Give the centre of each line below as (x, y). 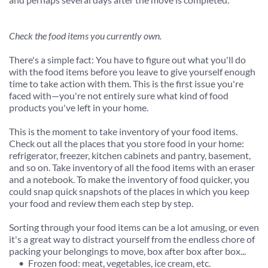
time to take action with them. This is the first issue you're (126, 83)
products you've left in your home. (79, 107)
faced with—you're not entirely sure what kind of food (119, 95)
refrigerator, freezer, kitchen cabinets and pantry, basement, (130, 155)
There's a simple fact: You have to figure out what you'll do (127, 59)
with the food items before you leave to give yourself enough (132, 71)
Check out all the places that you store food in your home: (127, 143)
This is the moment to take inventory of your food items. (123, 131)
